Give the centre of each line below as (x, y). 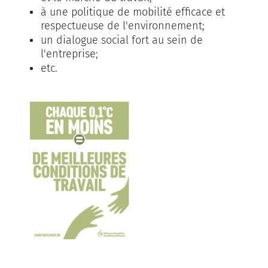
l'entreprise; (69, 54)
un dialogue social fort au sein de (122, 40)
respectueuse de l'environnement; (123, 25)
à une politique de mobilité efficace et (133, 12)
